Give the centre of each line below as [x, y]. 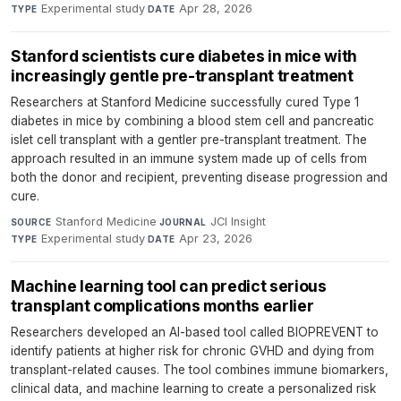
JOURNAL [183, 222]
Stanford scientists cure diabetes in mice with [184, 55]
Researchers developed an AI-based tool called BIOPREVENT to [195, 332]
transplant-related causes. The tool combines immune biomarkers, [200, 369]
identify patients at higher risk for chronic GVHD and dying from [192, 350]
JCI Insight [239, 221]
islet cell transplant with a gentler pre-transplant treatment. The [189, 139]
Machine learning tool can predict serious [169, 286]
